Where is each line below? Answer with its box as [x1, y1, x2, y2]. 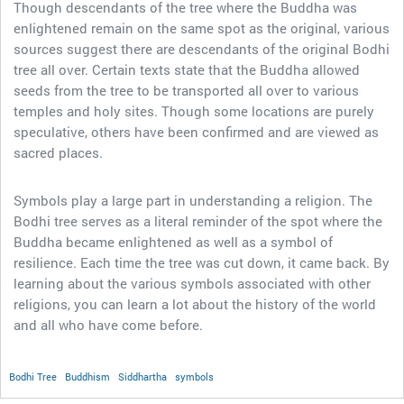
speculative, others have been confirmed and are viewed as [14, 123, 379, 141]
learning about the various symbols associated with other [14, 274, 371, 292]
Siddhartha [118, 370, 167, 383]
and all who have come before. [14, 316, 203, 334]
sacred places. [14, 143, 103, 161]
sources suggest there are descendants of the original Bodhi [14, 40, 390, 58]
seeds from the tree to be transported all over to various [14, 81, 359, 99]
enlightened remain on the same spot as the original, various [14, 19, 390, 37]
